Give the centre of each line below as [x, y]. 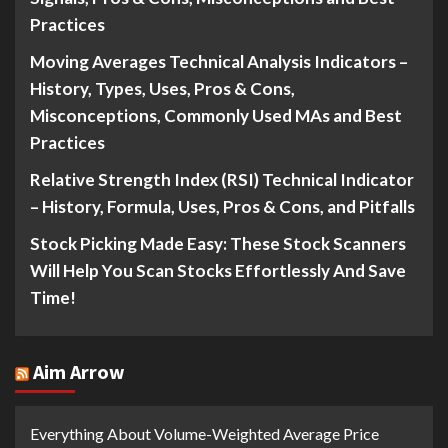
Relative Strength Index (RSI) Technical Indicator [222, 180]
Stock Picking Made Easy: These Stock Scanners [218, 244]
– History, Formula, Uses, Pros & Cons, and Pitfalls [222, 207]
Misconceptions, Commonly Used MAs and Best [216, 116]
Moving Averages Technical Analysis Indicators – [219, 62]
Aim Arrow [79, 372]
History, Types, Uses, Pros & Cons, [162, 89]
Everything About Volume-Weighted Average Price [204, 434]
